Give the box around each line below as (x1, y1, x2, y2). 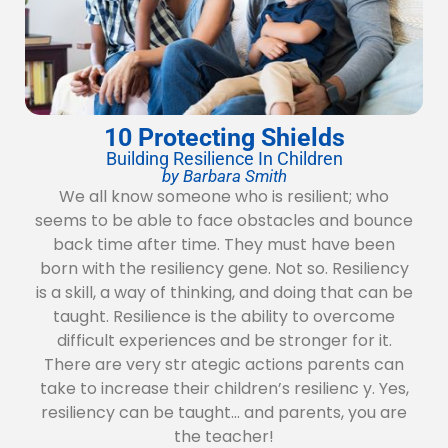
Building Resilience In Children (105, 147, 343, 169)
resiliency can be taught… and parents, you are (41, 400, 407, 424)
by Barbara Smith (161, 165, 287, 186)
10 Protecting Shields (103, 122, 345, 152)
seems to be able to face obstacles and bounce (35, 208, 413, 232)
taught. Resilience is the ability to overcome (53, 304, 395, 328)
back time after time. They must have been (53, 232, 395, 256)
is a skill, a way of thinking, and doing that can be (35, 280, 413, 304)
